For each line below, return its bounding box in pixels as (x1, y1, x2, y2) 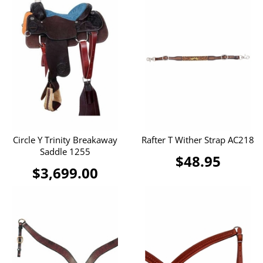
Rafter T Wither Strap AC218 (141, 133, 255, 146)
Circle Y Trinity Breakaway (12, 133, 117, 146)
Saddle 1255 (39, 145, 90, 157)
